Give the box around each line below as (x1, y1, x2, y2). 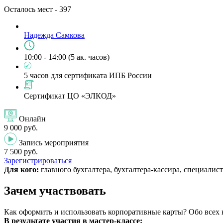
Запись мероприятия (19, 138, 89, 147)
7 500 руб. (4, 147, 38, 156)
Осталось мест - (4, 5, 59, 14)
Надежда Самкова (24, 31, 85, 40)
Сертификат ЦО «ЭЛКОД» (24, 92, 116, 101)
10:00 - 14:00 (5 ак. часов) (24, 53, 110, 62)
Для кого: (4, 165, 39, 174)
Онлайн (19, 114, 46, 123)
